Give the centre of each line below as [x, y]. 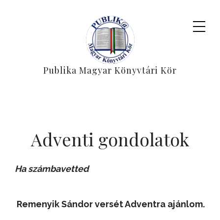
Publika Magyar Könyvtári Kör [110, 70]
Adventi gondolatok [110, 139]
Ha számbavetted [52, 169]
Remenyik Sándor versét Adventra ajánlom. [110, 204]
